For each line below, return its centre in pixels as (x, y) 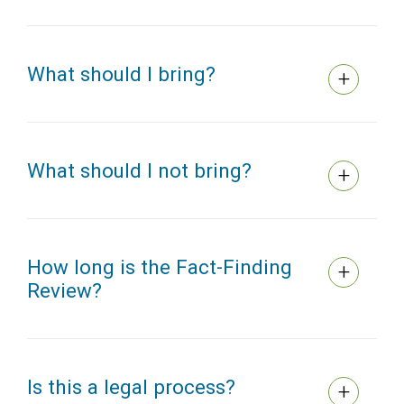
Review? (64, 291)
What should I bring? (121, 74)
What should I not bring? (139, 171)
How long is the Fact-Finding (160, 267)
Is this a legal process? (137, 387)
